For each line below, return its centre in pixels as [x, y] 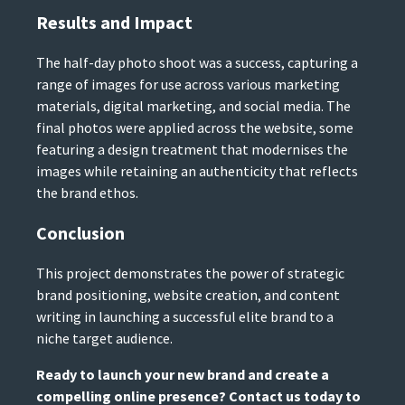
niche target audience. [104, 339]
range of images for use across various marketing [188, 85]
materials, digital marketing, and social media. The [193, 106]
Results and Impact [114, 23]
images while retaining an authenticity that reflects [197, 171]
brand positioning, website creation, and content [188, 295]
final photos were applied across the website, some [195, 128]
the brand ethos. [87, 193]
